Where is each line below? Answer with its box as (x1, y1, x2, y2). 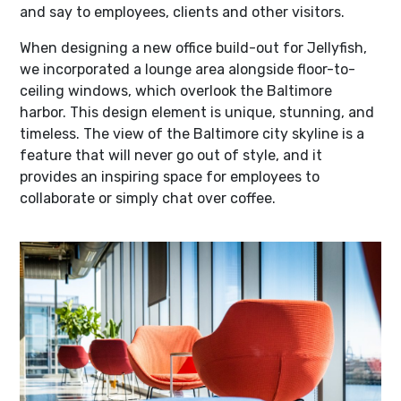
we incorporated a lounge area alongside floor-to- (20, 61, 355, 79)
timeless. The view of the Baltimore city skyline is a (20, 125, 364, 143)
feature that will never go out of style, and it (20, 147, 322, 165)
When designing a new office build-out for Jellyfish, (20, 39, 367, 57)
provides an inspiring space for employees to (20, 168, 320, 186)
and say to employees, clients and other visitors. (20, 4, 348, 21)
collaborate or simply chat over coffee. (20, 190, 276, 208)
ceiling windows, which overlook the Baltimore (20, 82, 332, 100)
